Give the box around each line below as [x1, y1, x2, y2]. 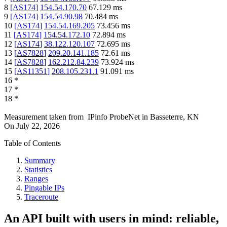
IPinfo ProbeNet [88, 112, 142, 121]
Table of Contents [4, 138, 61, 147]
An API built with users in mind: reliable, [4, 211, 219, 225]
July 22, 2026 [16, 121, 60, 130]
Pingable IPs [24, 183, 64, 192]
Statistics [24, 165, 52, 174]
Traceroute [24, 192, 58, 201]
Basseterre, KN [150, 112, 199, 121]
